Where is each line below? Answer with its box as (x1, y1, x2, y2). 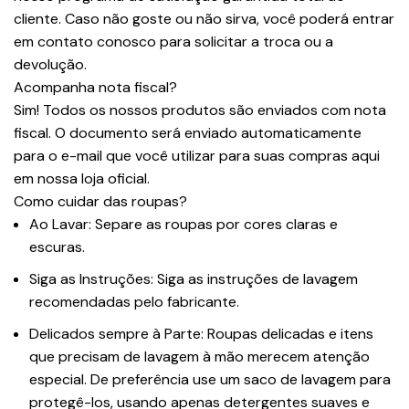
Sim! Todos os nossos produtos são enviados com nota (14, 100, 386, 121)
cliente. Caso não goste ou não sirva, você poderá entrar (14, 9, 394, 29)
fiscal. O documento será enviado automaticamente (14, 123, 362, 143)
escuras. (29, 237, 85, 257)
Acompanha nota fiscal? (14, 78, 177, 98)
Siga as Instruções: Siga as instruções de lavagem (29, 269, 358, 289)
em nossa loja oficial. (14, 169, 150, 189)
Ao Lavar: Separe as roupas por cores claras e (29, 215, 338, 235)
